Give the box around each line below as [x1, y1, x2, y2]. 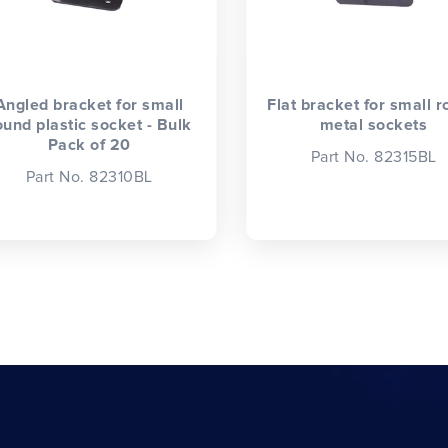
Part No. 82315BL [310, 149, 437, 166]
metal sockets [319, 116, 428, 133]
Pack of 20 [47, 136, 131, 153]
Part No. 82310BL [25, 169, 153, 186]
